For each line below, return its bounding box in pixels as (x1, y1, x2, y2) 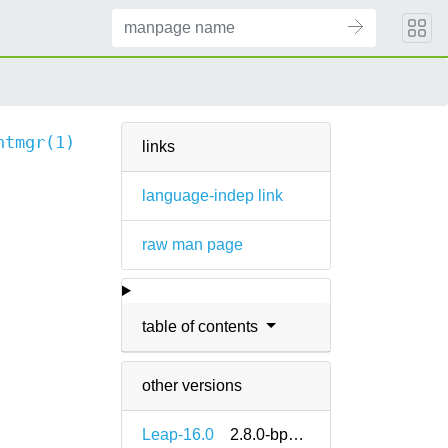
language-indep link (142, 187, 283, 204)
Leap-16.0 (142, 426, 214, 443)
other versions (142, 377, 242, 394)
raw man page (142, 236, 243, 253)
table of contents (142, 318, 262, 335)
